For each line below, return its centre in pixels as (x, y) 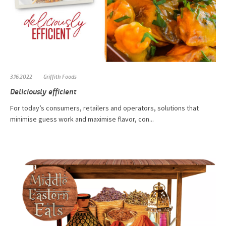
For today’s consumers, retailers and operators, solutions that (104, 108)
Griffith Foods (60, 76)
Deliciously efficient (43, 91)
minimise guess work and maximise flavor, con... (82, 119)
